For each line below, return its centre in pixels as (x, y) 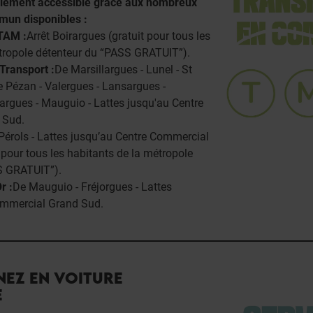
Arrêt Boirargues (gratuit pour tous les (118, 36)
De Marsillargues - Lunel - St (123, 69)
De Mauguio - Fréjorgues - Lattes (92, 187)
